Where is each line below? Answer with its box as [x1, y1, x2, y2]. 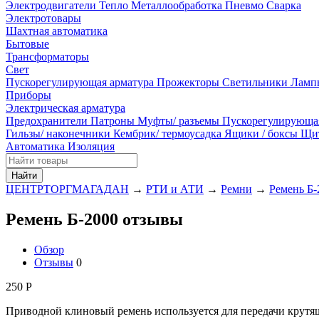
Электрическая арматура [6, 102, 125, 114]
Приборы [6, 89, 51, 101]
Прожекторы [157, 76, 222, 88]
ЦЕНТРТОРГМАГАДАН [6, 183, 129, 195]
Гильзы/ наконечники [6, 127, 113, 140]
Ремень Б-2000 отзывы [6, 209, 183, 229]
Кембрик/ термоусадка [113, 127, 224, 140]
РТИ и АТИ [146, 183, 204, 195]
